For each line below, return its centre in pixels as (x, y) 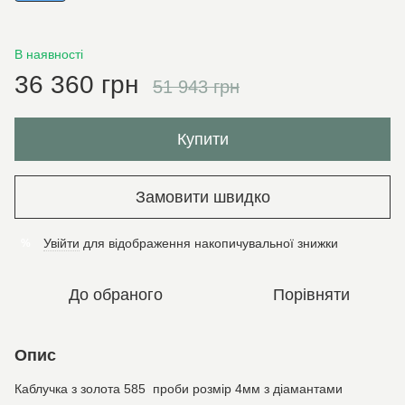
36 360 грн (76, 85)
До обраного (116, 295)
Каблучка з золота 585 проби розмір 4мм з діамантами (179, 389)
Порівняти (311, 295)
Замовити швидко (202, 197)
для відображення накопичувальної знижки (209, 243)
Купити (202, 139)
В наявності (49, 54)
